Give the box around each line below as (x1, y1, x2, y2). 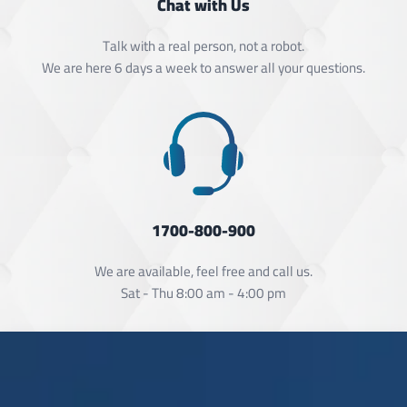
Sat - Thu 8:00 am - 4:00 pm (121, 279, 286, 306)
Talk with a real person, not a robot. (103, 33, 304, 60)
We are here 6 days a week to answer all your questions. (42, 55, 365, 82)
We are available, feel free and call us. (94, 257, 313, 284)
